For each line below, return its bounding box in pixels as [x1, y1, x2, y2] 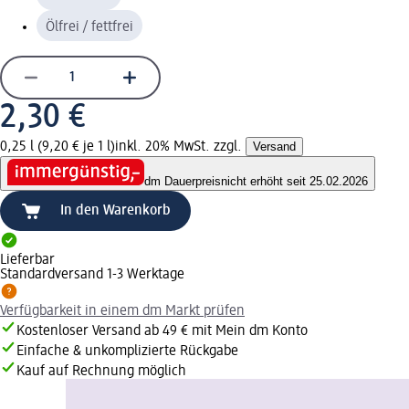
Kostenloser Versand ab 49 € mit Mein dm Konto [16, 324, 308, 340]
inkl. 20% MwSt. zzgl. [115, 139, 246, 154]
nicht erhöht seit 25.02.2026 [221, 174, 368, 189]
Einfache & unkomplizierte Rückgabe [16, 344, 238, 360]
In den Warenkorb [60, 204, 171, 219]
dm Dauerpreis [144, 174, 221, 189]
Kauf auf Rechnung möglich [16, 364, 186, 380]
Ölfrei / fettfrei [46, 19, 133, 35]
